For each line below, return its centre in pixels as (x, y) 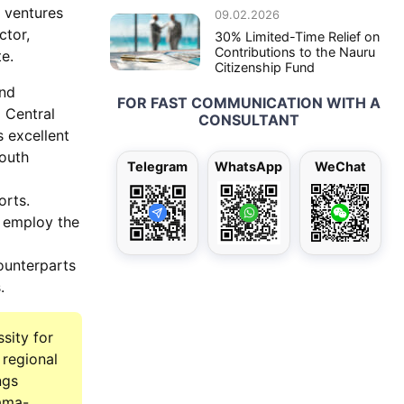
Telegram (158, 167)
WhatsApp (249, 167)
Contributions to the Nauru (295, 52)
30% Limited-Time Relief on (297, 37)
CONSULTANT (249, 120)
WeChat (340, 167)
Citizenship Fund (265, 68)
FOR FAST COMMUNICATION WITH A (249, 103)
